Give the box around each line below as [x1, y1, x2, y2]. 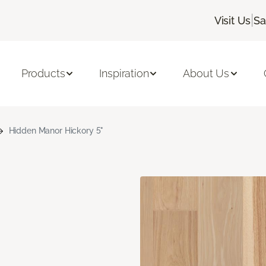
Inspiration [99, 67, 149, 80]
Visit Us [214, 14, 251, 27]
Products [21, 67, 65, 80]
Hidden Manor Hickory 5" [8, 125, 104, 135]
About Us [183, 67, 230, 80]
